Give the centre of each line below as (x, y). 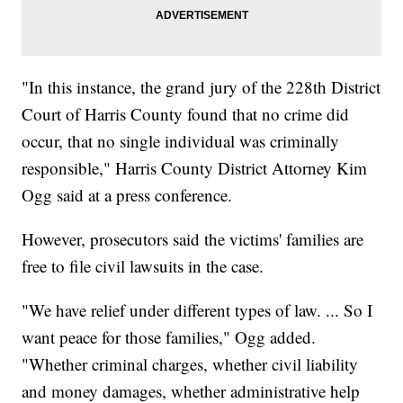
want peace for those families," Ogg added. (169, 336)
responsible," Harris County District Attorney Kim (195, 167)
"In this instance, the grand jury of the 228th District (201, 86)
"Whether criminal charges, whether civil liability (190, 363)
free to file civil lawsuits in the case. (143, 265)
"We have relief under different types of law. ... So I (197, 309)
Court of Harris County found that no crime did (186, 113)
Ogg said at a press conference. (127, 194)
